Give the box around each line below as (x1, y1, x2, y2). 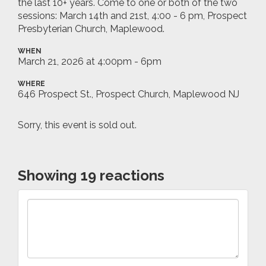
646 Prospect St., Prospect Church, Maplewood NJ (18, 88, 239, 100)
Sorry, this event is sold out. (18, 119, 137, 131)
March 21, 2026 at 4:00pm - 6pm (18, 55, 161, 67)
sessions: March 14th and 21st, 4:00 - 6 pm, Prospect (18, 9, 247, 21)
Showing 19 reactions (18, 166, 164, 184)
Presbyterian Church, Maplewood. (18, 23, 164, 34)
